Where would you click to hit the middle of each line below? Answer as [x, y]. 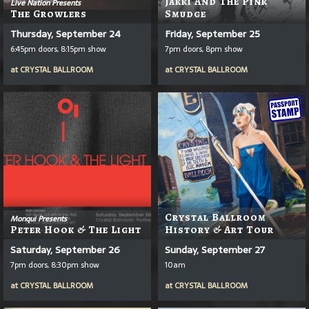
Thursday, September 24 [66, 33]
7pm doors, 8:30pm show [55, 265]
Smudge [186, 13]
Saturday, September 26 [65, 249]
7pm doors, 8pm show [204, 49]
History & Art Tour [219, 229]
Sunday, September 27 [215, 249]
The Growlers [49, 13]
